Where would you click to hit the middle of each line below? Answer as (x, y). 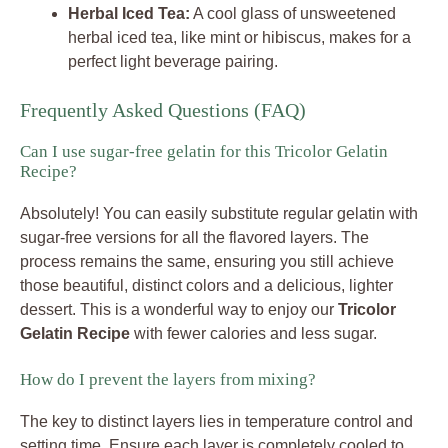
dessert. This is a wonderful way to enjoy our (179, 310)
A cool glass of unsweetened (293, 14)
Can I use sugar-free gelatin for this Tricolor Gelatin (204, 152)
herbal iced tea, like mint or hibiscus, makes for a (239, 38)
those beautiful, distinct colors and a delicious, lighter (206, 286)
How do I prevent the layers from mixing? (168, 380)
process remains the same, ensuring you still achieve (207, 262)
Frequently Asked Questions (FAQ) (163, 110)
